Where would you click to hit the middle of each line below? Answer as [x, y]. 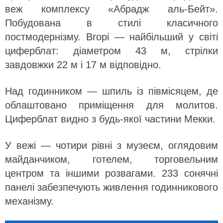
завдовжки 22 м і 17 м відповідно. [83, 65]
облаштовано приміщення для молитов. [111, 105]
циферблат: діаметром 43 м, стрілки [111, 51]
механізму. [29, 201]
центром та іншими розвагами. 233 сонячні [111, 173]
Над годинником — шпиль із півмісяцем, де [111, 91]
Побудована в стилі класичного [111, 23]
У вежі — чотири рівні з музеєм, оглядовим [111, 145]
